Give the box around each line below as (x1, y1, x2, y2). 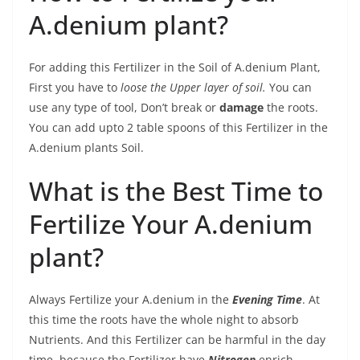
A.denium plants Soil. (29, 140, 144, 155)
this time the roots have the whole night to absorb (29, 312, 299, 327)
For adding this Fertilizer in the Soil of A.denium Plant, (29, 59, 321, 75)
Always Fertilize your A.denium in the (29, 292, 232, 307)
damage (219, 100, 264, 115)
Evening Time (232, 292, 302, 307)
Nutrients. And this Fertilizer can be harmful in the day (29, 332, 325, 347)
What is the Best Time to (29, 174, 323, 208)
